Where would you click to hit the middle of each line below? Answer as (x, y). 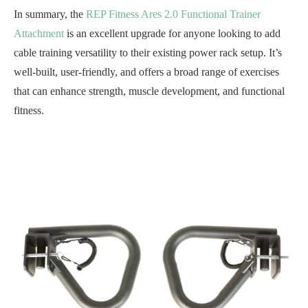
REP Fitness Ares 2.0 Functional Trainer (173, 14)
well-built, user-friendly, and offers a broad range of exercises (146, 72)
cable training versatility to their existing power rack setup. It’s (148, 53)
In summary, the (50, 14)
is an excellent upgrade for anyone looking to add (172, 33)
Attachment (39, 33)
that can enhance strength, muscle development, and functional (149, 91)
